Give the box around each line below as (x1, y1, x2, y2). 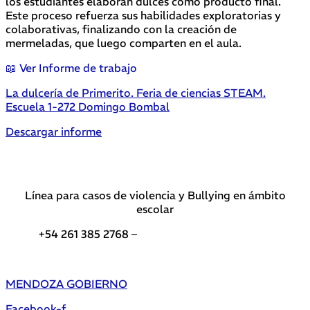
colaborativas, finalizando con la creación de (6, 22, 237, 37)
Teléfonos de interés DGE (140, 227, 272, 241)
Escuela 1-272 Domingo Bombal (6, 100, 170, 114)
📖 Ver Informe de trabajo (6, 61, 137, 75)
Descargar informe (6, 125, 102, 139)
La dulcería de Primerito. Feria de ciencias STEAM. (6, 86, 266, 100)
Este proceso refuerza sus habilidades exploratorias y (6, 8, 281, 23)
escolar (136, 202, 174, 217)
